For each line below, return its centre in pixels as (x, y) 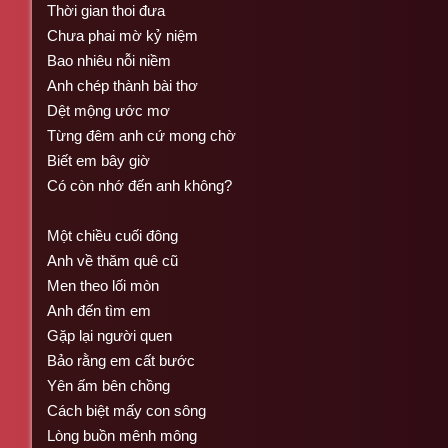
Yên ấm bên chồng (108, 385)
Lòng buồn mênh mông (122, 435)
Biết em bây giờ (98, 160)
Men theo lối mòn (103, 285)
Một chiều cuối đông (112, 235)
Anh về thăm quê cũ (112, 260)
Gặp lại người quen (109, 335)
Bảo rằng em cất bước (121, 360)
